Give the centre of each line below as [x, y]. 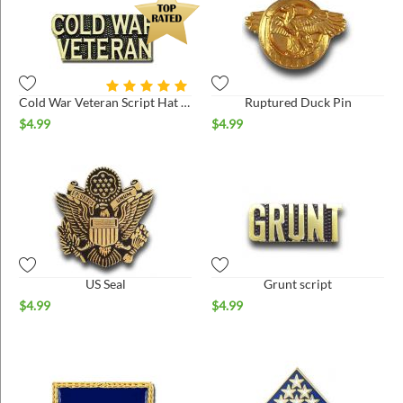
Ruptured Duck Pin [298, 102]
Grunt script [298, 283]
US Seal [105, 283]
